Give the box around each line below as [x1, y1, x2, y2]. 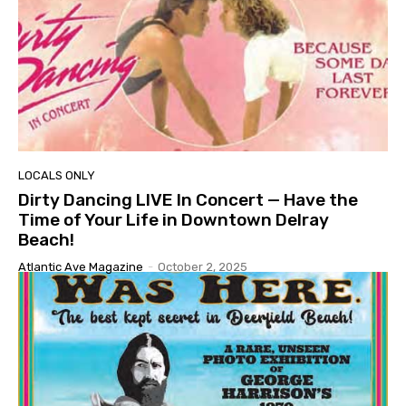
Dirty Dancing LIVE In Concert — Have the [18, 189, 358, 211]
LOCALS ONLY [18, 169, 95, 183]
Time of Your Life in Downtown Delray [18, 209, 329, 231]
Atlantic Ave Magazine [18, 260, 143, 275]
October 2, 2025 [158, 260, 247, 275]
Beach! [18, 229, 74, 251]
